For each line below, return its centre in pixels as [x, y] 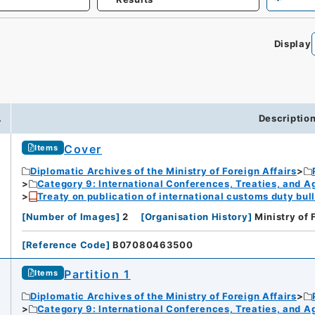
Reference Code [66, 245]
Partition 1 [97, 275]
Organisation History [196, 217]
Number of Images [71, 217]
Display [292, 44]
